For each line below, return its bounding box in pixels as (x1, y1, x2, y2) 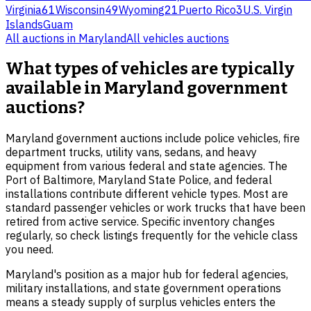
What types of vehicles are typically (6, 59, 294, 79)
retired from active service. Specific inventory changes (6, 214, 275, 228)
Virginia (6, 3, 42, 17)
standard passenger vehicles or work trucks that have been (6, 200, 305, 215)
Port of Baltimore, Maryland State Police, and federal (6, 172, 272, 187)
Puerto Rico (178, 3, 236, 17)
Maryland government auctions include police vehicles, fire (6, 131, 300, 145)
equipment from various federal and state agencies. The (6, 158, 287, 173)
